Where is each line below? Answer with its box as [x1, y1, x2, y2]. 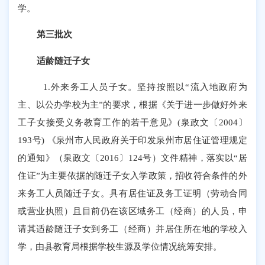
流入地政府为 [189, 81, 247, 92]
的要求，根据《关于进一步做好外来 [103, 99, 247, 109]
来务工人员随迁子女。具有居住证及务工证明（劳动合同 [18, 188, 247, 198]
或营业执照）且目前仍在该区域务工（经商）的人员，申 [18, 205, 247, 216]
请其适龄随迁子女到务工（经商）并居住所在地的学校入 [18, 223, 247, 234]
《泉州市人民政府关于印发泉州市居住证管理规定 [47, 134, 247, 145]
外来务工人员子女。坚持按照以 [50, 81, 186, 92]
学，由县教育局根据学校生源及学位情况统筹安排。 [18, 241, 222, 251]
